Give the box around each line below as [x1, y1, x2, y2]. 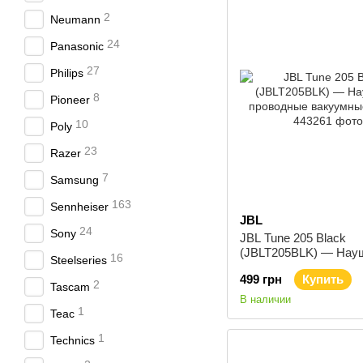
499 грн [240, 272, 282, 286]
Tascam [50, 280, 90, 293]
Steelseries [50, 254, 107, 267]
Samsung [50, 173, 99, 186]
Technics [50, 334, 95, 347]
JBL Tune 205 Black [240, 231, 346, 245]
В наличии [240, 293, 291, 305]
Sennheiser [50, 200, 109, 213]
